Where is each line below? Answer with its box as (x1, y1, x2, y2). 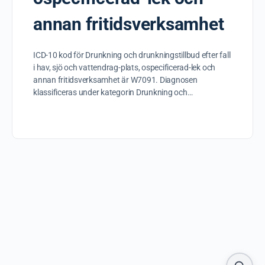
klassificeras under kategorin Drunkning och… (33, 88, 193, 97)
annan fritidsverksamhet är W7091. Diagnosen (33, 75, 198, 85)
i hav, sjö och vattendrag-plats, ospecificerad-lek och (33, 63, 216, 72)
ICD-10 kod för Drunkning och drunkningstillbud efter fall (33, 50, 231, 60)
